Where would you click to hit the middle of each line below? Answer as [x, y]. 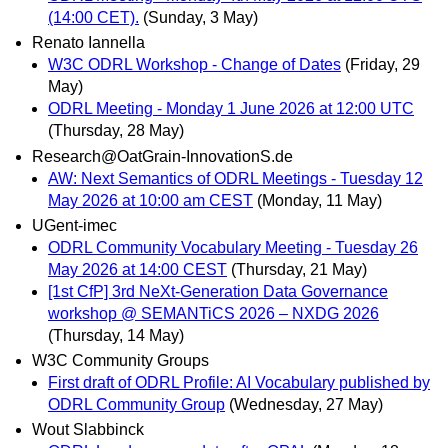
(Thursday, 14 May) [116, 335]
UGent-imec [74, 225]
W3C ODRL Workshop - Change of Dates [194, 65]
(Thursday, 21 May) [299, 269]
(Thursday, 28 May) [116, 131]
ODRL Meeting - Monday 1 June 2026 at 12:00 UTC [231, 109]
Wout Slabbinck [88, 430]
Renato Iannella [88, 43]
